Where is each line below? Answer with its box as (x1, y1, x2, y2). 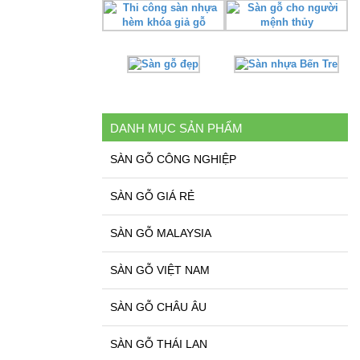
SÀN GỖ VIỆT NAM (110, 264, 210, 277)
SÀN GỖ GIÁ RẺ (110, 190, 194, 203)
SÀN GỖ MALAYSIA (110, 227, 211, 240)
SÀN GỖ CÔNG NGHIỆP (110, 153, 236, 166)
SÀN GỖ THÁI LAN (110, 337, 207, 351)
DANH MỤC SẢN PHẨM (110, 121, 243, 136)
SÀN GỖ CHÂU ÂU (110, 301, 207, 314)
